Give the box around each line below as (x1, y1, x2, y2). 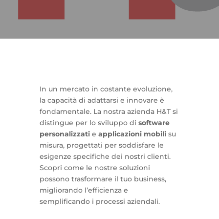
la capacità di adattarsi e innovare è (39, 96, 164, 105)
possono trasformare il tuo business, (39, 175, 166, 183)
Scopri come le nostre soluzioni (39, 163, 150, 172)
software (138, 118, 170, 127)
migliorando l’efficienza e (39, 186, 128, 195)
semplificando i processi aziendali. (39, 197, 160, 206)
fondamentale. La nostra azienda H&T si (39, 107, 178, 116)
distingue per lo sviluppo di (39, 118, 138, 127)
